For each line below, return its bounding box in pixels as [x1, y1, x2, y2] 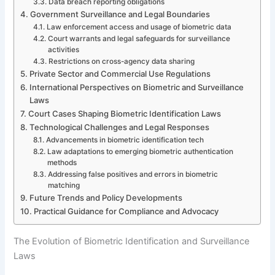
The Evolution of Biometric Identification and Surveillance [14, 235, 250, 247]
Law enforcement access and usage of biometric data [46, 22, 231, 31]
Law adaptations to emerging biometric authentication [47, 147, 233, 156]
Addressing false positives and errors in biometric [47, 169, 218, 179]
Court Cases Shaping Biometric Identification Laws [28, 108, 222, 118]
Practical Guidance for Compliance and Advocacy [34, 206, 219, 216]
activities [47, 45, 79, 54]
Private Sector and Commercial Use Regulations [29, 68, 211, 79]
